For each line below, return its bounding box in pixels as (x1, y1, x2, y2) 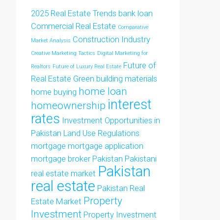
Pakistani (125, 154, 157, 164)
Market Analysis (31, 37, 71, 44)
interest (108, 97, 152, 112)
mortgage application (68, 141, 143, 151)
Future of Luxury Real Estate (53, 63, 121, 70)
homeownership (31, 100, 106, 111)
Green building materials (73, 74, 157, 83)
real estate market (31, 168, 96, 178)
